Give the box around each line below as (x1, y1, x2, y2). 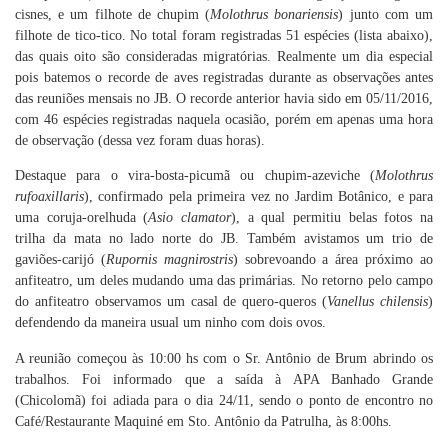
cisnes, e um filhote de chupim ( (15, 7, 211, 22)
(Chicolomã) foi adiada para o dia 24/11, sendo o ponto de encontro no (15, 392, 433, 408)
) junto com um (338, 7, 434, 22)
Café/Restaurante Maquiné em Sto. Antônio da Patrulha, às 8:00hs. (15, 413, 392, 429)
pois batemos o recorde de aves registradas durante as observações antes (15, 70, 433, 85)
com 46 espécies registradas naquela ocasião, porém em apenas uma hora (15, 112, 433, 127)
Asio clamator (148, 210, 232, 226)
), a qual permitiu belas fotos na (231, 210, 434, 226)
